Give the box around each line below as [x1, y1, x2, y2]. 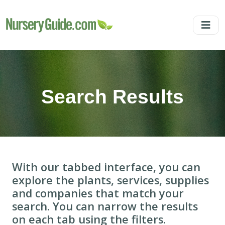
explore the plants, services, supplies [12, 173, 209, 187]
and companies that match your [12, 186, 184, 200]
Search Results [41, 86, 184, 107]
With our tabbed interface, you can [12, 160, 200, 174]
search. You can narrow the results [12, 199, 198, 213]
